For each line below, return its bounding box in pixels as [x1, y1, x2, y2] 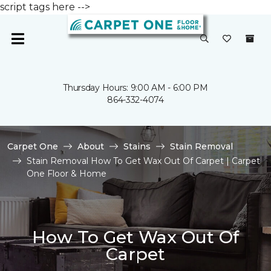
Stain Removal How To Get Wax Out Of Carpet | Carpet [27, 155, 260, 166]
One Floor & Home [27, 168, 106, 179]
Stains [123, 141, 151, 152]
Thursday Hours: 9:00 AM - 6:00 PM [63, 82, 208, 93]
